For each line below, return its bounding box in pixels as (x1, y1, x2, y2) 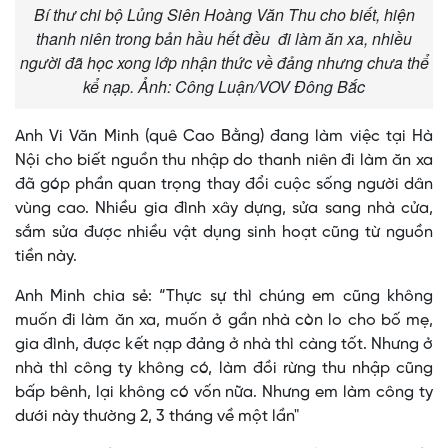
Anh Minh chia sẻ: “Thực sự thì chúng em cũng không (15, 288, 433, 306)
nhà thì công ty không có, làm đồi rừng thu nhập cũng (15, 360, 433, 378)
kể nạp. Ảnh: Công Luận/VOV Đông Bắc (83, 75, 365, 99)
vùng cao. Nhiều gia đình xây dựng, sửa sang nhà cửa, (15, 200, 433, 218)
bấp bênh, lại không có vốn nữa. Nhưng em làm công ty (15, 384, 433, 402)
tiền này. (15, 248, 77, 266)
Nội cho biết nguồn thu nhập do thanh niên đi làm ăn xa (15, 152, 433, 170)
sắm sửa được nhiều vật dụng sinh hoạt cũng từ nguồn (15, 224, 433, 242)
